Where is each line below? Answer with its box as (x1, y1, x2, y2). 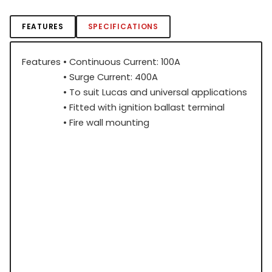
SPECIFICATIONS (87, 21, 158, 32)
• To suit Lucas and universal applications (63, 86, 247, 98)
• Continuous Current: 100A (63, 55, 180, 68)
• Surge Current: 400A (63, 70, 158, 83)
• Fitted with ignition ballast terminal (63, 101, 225, 114)
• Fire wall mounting (63, 116, 149, 129)
